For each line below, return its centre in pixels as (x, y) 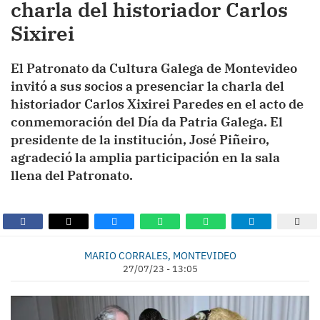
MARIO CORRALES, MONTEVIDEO (160, 255)
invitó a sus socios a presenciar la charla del (147, 86)
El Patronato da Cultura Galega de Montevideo (154, 68)
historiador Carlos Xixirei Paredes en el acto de (157, 104)
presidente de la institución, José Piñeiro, (140, 140)
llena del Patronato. (72, 175)
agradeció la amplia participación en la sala (145, 157)
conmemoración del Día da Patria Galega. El (147, 122)
